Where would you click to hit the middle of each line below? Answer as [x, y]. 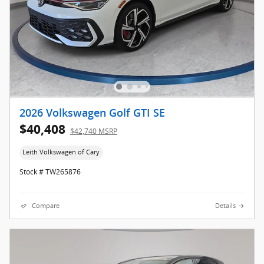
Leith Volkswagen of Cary [61, 152]
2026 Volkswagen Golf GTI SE [92, 113]
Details [225, 205]
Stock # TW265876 [50, 171]
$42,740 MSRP [94, 131]
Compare [46, 205]
